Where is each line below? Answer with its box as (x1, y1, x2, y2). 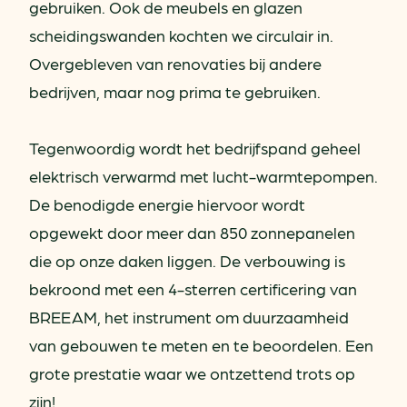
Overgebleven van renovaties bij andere (29, 53, 322, 73)
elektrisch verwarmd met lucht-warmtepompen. (29, 165, 378, 185)
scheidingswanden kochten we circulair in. (29, 25, 333, 45)
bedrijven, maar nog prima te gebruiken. (29, 81, 321, 101)
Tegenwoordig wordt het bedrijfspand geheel (29, 137, 361, 157)
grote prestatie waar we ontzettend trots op (29, 362, 355, 382)
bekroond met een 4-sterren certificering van (29, 278, 357, 298)
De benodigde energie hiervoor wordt (29, 194, 305, 213)
